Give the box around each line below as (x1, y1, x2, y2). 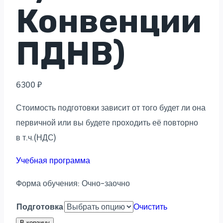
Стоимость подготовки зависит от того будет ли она (16, 103, 206, 112)
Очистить (133, 202, 167, 212)
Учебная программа (16, 155, 90, 165)
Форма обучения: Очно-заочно (16, 178, 130, 188)
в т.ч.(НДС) (16, 132, 56, 142)
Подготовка (16, 202, 63, 212)
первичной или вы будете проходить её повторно (16, 117, 198, 127)
